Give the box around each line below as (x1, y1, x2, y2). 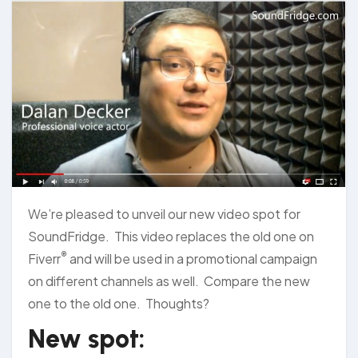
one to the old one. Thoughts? (28, 294, 209, 312)
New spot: (28, 323, 145, 354)
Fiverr (28, 249, 61, 267)
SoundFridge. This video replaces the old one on (28, 227, 314, 245)
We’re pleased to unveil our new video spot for (28, 205, 300, 222)
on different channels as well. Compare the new (28, 272, 310, 289)
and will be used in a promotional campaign (67, 249, 317, 267)
